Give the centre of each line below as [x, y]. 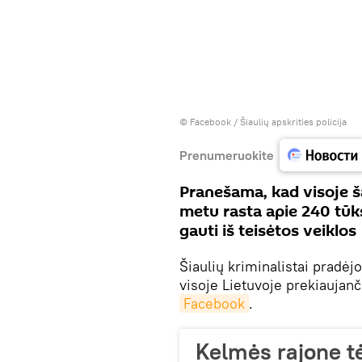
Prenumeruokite [227, 155]
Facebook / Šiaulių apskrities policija [268, 122]
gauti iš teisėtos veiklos [268, 231]
